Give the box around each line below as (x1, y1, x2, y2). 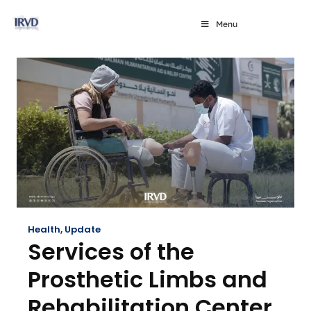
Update (65, 223, 101, 236)
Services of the (28, 236, 194, 267)
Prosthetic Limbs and (28, 264, 267, 295)
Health (28, 223, 60, 236)
